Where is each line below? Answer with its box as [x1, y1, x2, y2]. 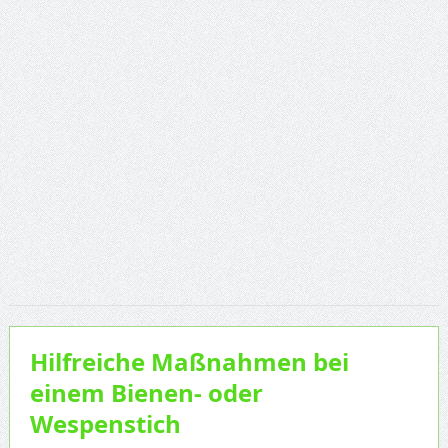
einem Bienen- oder [29, 376, 263, 411]
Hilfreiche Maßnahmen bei [29, 345, 349, 380]
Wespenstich [29, 407, 181, 442]
